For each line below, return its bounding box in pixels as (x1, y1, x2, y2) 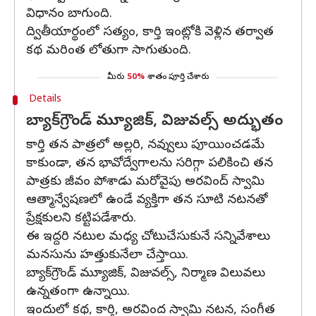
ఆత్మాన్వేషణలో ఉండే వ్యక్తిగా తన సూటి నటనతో (26, 192, 268, 209)
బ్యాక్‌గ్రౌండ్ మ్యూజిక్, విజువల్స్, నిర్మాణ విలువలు (26, 265, 265, 283)
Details (28, 93, 61, 107)
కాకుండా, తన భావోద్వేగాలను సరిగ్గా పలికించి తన (26, 155, 273, 173)
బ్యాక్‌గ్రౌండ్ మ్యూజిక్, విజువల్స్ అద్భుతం (26, 111, 283, 133)
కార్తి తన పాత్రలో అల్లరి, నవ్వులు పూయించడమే (26, 137, 265, 154)
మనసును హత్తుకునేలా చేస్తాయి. (26, 247, 188, 265)
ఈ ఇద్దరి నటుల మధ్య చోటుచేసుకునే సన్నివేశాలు (26, 229, 270, 246)
